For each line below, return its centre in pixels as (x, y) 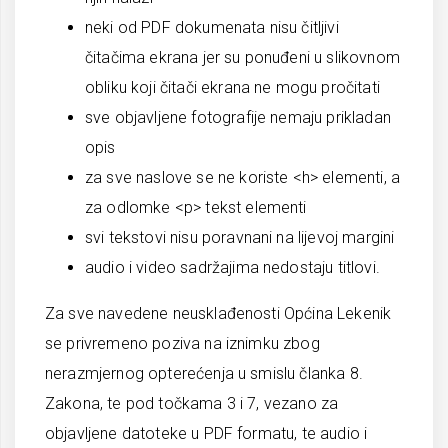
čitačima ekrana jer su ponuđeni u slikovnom (242, 57)
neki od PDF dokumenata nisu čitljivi (212, 27)
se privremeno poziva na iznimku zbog (182, 343)
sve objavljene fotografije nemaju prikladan (238, 117)
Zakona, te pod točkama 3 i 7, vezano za (192, 403)
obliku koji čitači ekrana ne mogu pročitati (232, 87)
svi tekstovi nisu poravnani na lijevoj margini (240, 237)
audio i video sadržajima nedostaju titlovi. (232, 267)
